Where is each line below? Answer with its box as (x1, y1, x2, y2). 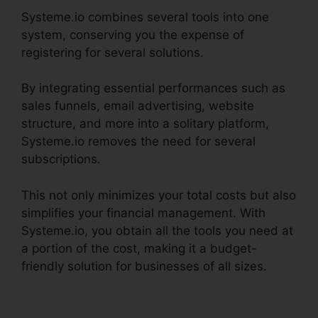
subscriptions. (21, 152, 101, 167)
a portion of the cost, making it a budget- (21, 241, 257, 256)
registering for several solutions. (21, 45, 204, 60)
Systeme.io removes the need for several (21, 134, 256, 149)
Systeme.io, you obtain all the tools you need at (21, 223, 293, 238)
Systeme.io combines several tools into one (21, 9, 269, 24)
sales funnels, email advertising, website (21, 99, 254, 114)
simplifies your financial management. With (21, 205, 265, 220)
